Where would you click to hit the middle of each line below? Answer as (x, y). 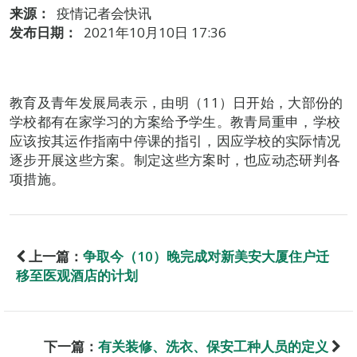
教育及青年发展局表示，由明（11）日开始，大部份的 (177, 102)
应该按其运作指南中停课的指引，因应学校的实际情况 (175, 141)
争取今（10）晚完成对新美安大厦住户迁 (206, 256)
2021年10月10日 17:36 (155, 32)
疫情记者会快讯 (104, 13)
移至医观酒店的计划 (77, 275)
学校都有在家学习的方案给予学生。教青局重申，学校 (175, 122)
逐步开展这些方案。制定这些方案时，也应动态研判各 (175, 160)
